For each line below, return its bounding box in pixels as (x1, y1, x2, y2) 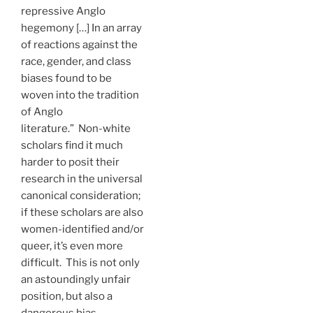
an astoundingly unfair (21, 272, 131, 286)
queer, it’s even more (21, 239, 123, 252)
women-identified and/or (21, 222, 144, 235)
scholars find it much (21, 138, 123, 152)
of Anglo (21, 105, 63, 118)
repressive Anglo (21, 4, 105, 17)
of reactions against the (21, 38, 138, 51)
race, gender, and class (21, 54, 131, 68)
